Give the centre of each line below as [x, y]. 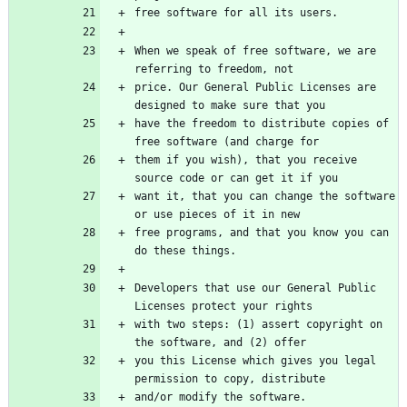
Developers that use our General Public [255, 288]
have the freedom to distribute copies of [262, 124]
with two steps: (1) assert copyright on [258, 325]
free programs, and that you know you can [262, 233]
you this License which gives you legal [255, 361]
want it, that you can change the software [265, 197]
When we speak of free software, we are [255, 51]
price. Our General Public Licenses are [255, 88]
